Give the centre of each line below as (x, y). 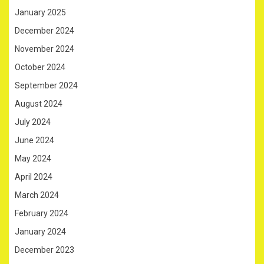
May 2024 (33, 158)
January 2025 (40, 12)
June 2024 (34, 140)
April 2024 (34, 176)
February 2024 (42, 213)
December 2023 (44, 250)
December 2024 (44, 30)
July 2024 (33, 122)
